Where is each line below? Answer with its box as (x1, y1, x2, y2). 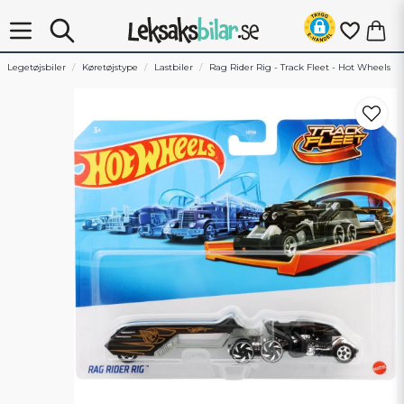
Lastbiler (153, 61, 193, 73)
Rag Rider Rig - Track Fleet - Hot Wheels (208, 61, 390, 73)
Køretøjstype (81, 61, 138, 73)
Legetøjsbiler (6, 61, 66, 73)
